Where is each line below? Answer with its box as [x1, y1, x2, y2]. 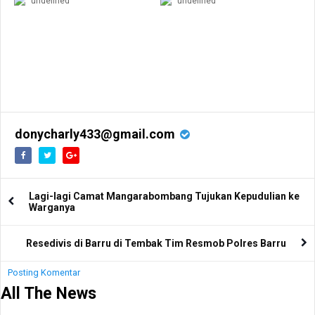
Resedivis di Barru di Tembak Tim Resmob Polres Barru [26, 238, 286, 250]
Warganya [29, 202, 75, 214]
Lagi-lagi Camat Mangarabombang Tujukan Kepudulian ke [29, 191, 300, 202]
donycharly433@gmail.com [15, 127, 175, 142]
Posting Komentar [8, 267, 80, 278]
